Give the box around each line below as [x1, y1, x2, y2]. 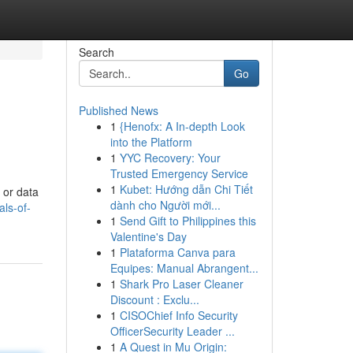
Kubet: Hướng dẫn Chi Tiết [119, 181, 253, 197]
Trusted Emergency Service [110, 165, 248, 181]
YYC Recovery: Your [119, 150, 221, 165]
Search [78, 44, 114, 60]
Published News [78, 102, 158, 118]
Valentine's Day [110, 229, 187, 244]
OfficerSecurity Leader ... [110, 323, 235, 339]
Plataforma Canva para [119, 244, 236, 260]
